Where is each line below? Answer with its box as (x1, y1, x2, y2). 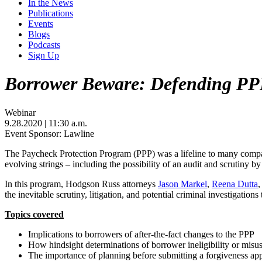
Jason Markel (158, 178, 207, 189)
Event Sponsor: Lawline (5, 128, 94, 139)
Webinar (5, 107, 36, 118)
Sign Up (28, 50, 59, 60)
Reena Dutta (212, 178, 258, 189)
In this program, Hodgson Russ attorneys (5, 178, 156, 189)
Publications (28, 8, 73, 18)
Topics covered (5, 209, 64, 219)
